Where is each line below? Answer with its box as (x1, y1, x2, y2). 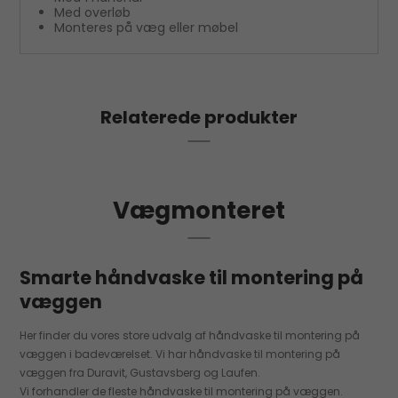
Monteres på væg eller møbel (53, 18, 238, 36)
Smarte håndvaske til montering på (20, 264, 364, 291)
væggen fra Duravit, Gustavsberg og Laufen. (20, 364, 261, 380)
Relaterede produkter (100, 104, 298, 130)
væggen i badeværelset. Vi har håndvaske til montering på (20, 346, 341, 362)
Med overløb (53, 3, 131, 21)
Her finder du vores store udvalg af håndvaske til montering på (20, 327, 361, 343)
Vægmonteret (113, 193, 285, 227)
